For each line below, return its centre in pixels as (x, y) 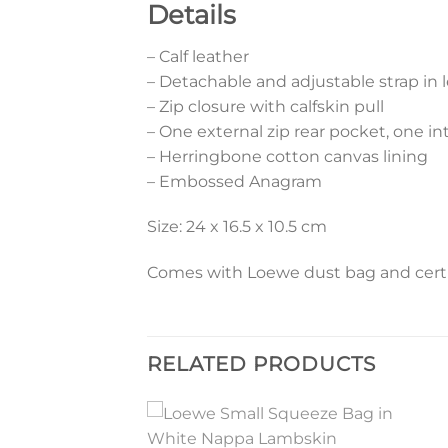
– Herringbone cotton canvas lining (287, 156)
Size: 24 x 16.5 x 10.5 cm (237, 227)
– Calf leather (198, 56)
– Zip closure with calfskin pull (265, 106)
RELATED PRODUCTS (261, 364)
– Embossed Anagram (234, 181)
